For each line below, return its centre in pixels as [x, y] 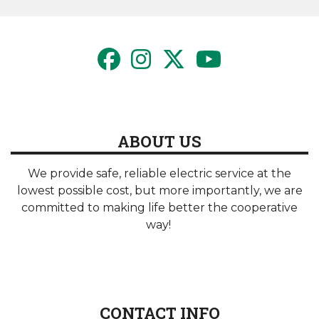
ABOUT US [159, 141]
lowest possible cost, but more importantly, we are [159, 190]
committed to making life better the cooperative [159, 207]
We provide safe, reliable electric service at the [159, 173]
